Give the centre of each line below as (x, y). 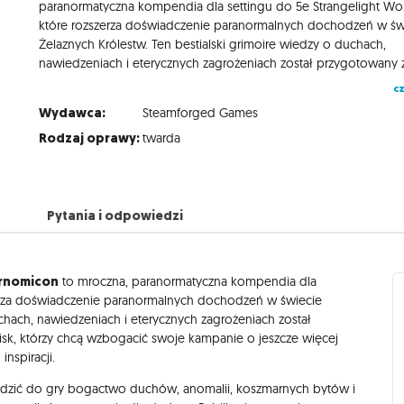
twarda (162, 138)
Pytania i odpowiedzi (115, 215)
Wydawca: (73, 112)
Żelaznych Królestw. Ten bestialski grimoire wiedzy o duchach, (213, 44)
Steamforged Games (201, 112)
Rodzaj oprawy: (90, 138)
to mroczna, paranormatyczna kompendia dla (188, 281)
